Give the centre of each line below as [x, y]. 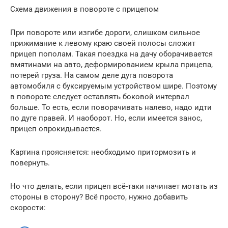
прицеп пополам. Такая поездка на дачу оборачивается [111, 54]
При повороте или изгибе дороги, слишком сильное [105, 33]
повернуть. [30, 163]
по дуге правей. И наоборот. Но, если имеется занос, [106, 118]
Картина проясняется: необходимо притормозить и [103, 152]
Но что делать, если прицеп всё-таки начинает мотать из [114, 186]
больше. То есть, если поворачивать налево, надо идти [111, 107]
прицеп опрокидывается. [56, 129]
